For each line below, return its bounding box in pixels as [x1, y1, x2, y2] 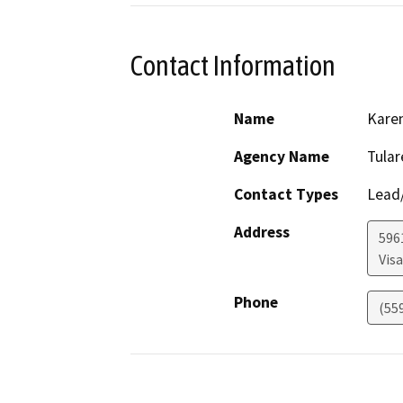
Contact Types [234, 184, 338, 204]
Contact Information [130, 49, 336, 83]
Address [234, 221, 290, 242]
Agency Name [234, 146, 329, 166]
